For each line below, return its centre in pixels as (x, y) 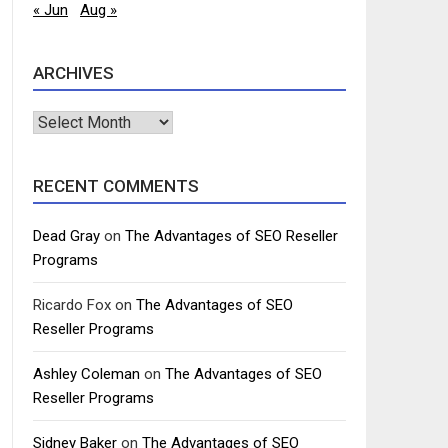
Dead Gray (66, 236)
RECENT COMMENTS (116, 186)
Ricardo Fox (72, 305)
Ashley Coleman (86, 374)
